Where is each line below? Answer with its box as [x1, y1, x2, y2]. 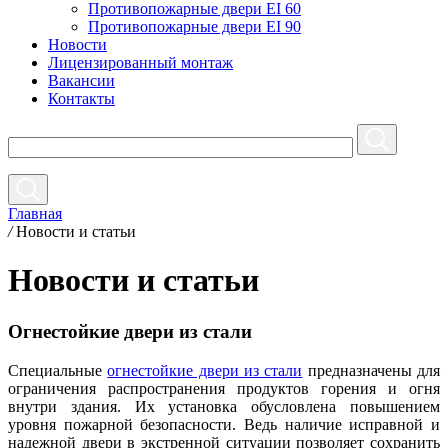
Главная [8, 205, 62, 222]
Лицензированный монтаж [48, 54, 233, 71]
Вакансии [48, 72, 115, 89]
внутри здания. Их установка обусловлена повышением [8, 397, 440, 415]
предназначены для [302, 361, 441, 379]
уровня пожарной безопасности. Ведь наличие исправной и [8, 415, 440, 433]
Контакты [48, 90, 115, 107]
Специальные [8, 361, 108, 379]
